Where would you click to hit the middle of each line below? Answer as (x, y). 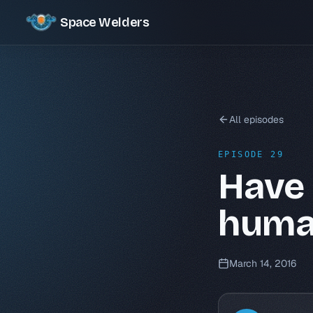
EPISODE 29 (251, 154)
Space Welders (105, 22)
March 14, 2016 (263, 263)
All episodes (256, 119)
